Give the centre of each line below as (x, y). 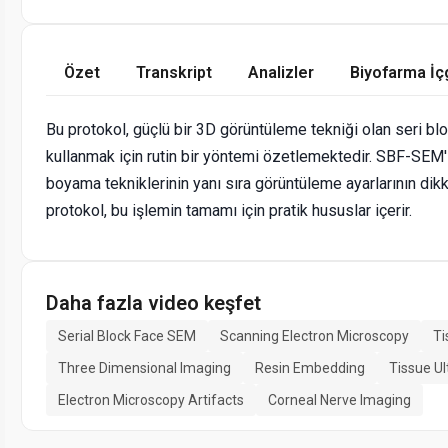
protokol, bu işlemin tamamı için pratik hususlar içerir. (229, 210)
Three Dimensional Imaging (144, 367)
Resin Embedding (310, 367)
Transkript (174, 72)
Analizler (281, 72)
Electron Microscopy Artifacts (151, 399)
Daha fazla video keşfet (153, 302)
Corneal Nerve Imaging (339, 399)
